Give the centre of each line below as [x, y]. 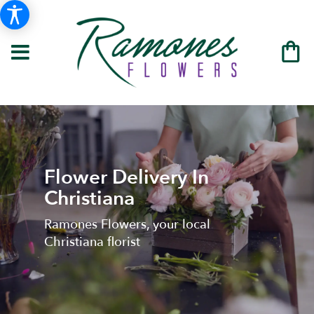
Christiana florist [92, 242]
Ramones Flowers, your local [127, 224]
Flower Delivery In [126, 177]
